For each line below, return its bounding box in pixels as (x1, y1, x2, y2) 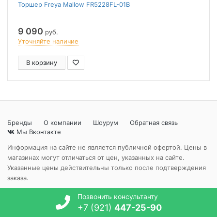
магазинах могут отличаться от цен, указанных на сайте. (7, 154, 185, 161)
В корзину (26, 59, 57, 66)
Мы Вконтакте (15, 128, 61, 136)
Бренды (7, 119, 32, 126)
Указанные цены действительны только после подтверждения (7, 164, 206, 171)
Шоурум (93, 119, 118, 126)
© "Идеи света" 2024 (7, 203, 73, 211)
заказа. (7, 174, 29, 182)
